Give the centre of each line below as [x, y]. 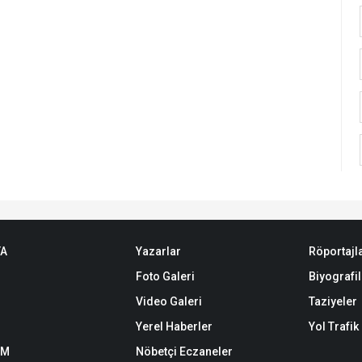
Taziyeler [333, 301]
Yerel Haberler [174, 326]
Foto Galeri [165, 276]
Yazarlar [158, 251]
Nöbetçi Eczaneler [184, 351]
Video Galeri [168, 301]
